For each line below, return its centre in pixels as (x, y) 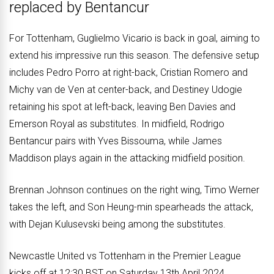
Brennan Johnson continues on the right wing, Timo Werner (134, 190)
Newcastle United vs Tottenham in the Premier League (125, 256)
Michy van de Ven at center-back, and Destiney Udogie (126, 89)
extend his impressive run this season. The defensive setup (134, 55)
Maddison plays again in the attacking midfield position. (127, 158)
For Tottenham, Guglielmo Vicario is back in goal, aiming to (135, 38)
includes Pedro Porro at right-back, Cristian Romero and (128, 72)
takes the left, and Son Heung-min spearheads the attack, (131, 207)
